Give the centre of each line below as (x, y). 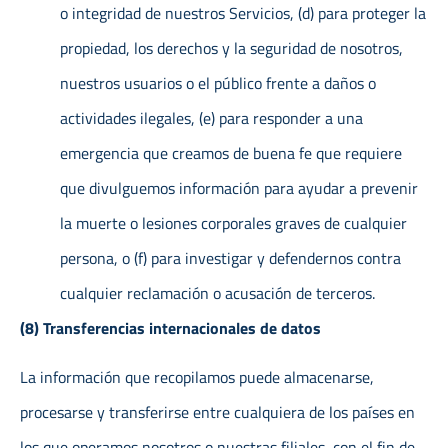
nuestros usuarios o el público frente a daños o (218, 82)
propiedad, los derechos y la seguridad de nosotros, (231, 47)
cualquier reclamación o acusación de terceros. (217, 292)
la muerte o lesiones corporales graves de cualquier (233, 222)
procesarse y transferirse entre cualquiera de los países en (217, 412)
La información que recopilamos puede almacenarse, (197, 377)
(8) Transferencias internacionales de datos (170, 327)
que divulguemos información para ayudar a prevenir (239, 187)
